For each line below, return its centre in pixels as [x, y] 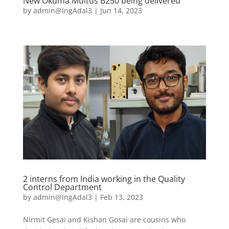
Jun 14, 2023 [121, 11]
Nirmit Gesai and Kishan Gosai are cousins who [104, 220]
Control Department [62, 187]
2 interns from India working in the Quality [104, 179]
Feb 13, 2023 [121, 197]
